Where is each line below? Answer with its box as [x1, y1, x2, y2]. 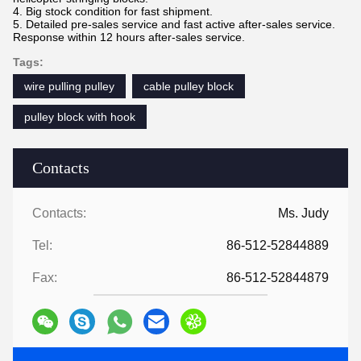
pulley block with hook [24, 110, 135, 124]
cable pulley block [143, 80, 234, 93]
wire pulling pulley [24, 80, 114, 93]
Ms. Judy [278, 206, 329, 221]
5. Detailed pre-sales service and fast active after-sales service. [13, 18, 335, 31]
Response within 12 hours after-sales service [13, 31, 242, 44]
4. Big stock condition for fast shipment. [13, 5, 213, 19]
